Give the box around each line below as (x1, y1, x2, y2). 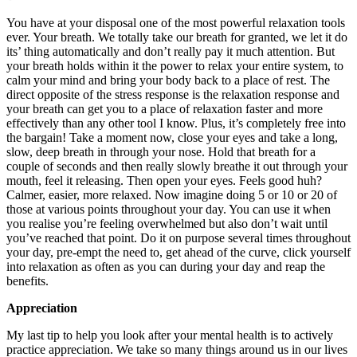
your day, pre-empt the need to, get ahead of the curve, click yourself (6, 245, 351, 259)
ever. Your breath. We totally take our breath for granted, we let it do (6, 29, 347, 44)
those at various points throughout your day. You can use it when (6, 202, 331, 216)
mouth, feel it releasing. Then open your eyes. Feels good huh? (6, 173, 322, 187)
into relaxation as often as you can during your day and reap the (6, 259, 325, 273)
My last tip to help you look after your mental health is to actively (6, 328, 333, 342)
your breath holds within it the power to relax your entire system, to (6, 58, 343, 73)
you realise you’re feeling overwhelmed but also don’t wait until (6, 216, 328, 230)
